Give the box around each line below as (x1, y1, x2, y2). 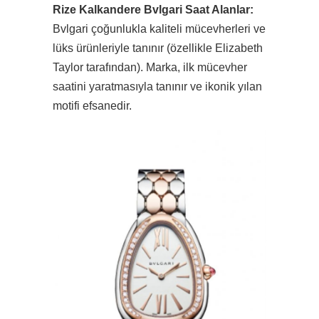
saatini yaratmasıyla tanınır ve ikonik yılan (53, 80, 262, 93)
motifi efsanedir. (53, 100, 132, 113)
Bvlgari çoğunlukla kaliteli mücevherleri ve (53, 23, 266, 36)
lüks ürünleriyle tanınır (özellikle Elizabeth (53, 42, 263, 55)
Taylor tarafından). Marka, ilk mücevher (53, 61, 247, 74)
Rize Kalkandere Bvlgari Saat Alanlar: (53, 4, 253, 16)
